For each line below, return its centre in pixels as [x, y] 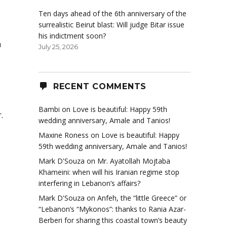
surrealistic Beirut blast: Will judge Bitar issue [111, 25]
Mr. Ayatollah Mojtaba [134, 161]
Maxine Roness [64, 135]
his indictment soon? [72, 36]
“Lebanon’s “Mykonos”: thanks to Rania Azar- [112, 209]
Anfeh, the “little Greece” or [142, 198]
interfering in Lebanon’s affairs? [89, 183]
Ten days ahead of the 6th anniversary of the [112, 14]
